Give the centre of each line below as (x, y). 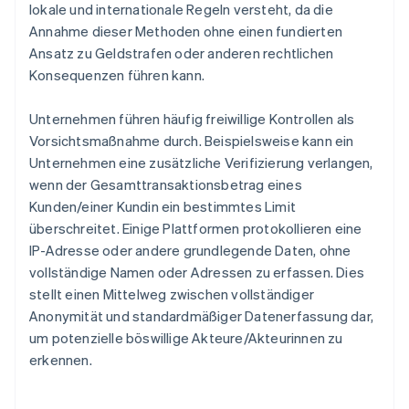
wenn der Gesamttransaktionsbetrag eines (166, 185)
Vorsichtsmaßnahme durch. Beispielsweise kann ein (192, 141)
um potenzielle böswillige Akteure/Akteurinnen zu (186, 338)
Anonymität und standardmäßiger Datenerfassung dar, (202, 316)
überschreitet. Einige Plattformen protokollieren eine (196, 229)
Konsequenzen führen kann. (117, 75)
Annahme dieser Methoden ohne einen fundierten (186, 31)
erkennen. (61, 360)
